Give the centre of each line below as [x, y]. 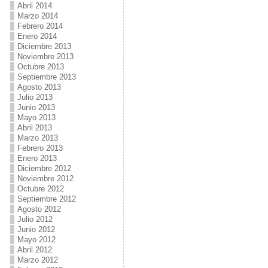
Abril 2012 [34, 250]
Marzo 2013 [37, 138]
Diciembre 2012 [44, 168]
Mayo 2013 [36, 118]
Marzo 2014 [37, 16]
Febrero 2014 [40, 26]
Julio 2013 [35, 97]
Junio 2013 [36, 107]
